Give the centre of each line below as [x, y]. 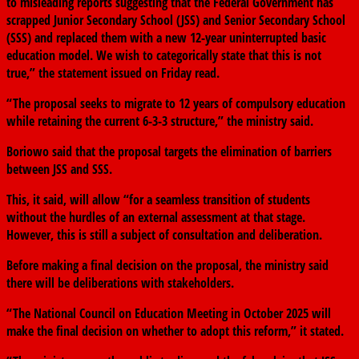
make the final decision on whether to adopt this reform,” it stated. [175, 331]
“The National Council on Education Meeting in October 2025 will [169, 314]
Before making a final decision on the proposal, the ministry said [167, 266]
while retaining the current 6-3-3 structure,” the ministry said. [160, 121]
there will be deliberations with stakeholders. [120, 283]
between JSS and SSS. [59, 169]
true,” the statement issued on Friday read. [113, 73]
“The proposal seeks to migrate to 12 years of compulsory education [176, 104]
